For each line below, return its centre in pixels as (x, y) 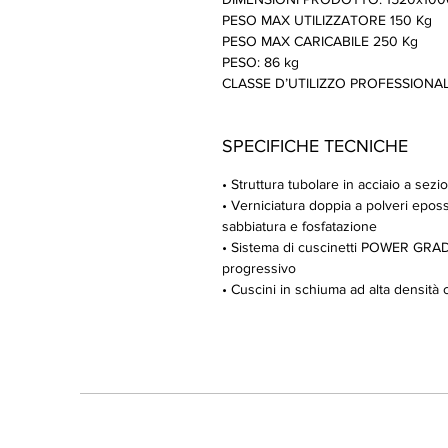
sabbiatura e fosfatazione (299, 226)
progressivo (259, 268)
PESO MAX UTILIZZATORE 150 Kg (327, 20)
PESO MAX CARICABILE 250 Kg (320, 41)
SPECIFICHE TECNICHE (315, 146)
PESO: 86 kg (260, 62)
